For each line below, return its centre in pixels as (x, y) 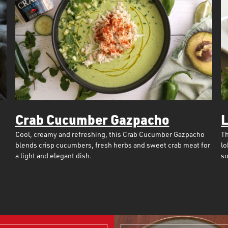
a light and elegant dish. (53, 155)
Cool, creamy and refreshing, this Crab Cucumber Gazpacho (110, 134)
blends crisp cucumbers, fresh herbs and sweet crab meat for (112, 145)
